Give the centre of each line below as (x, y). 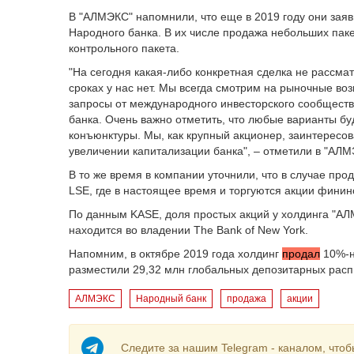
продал (301, 254)
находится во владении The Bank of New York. (188, 230)
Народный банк (171, 299)
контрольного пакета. (126, 48)
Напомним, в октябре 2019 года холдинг (175, 254)
